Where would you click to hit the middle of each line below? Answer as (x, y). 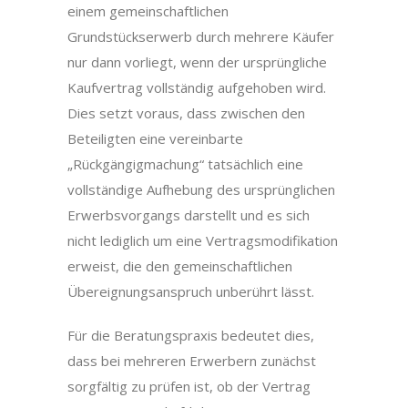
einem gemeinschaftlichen (148, 11)
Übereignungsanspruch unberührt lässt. (191, 291)
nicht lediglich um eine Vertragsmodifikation (203, 240)
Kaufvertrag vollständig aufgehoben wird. (197, 87)
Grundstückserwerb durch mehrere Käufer (201, 36)
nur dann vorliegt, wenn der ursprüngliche (197, 62)
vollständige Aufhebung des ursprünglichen (201, 189)
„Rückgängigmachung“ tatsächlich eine (185, 164)
